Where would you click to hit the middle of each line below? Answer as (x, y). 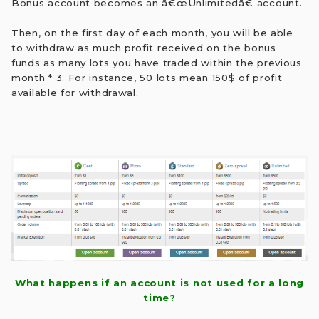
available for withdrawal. (75, 93)
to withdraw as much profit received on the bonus (144, 48)
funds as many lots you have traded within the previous (157, 63)
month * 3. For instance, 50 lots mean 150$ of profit (147, 78)
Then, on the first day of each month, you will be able (152, 33)
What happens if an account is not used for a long (159, 283)
